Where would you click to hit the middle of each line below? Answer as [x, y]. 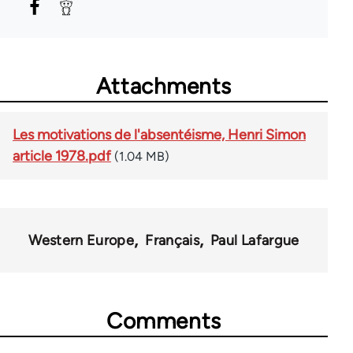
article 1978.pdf [62, 156]
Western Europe [82, 240]
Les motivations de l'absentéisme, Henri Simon [159, 134]
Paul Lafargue [255, 240]
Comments [164, 320]
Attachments [164, 85]
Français [173, 240]
